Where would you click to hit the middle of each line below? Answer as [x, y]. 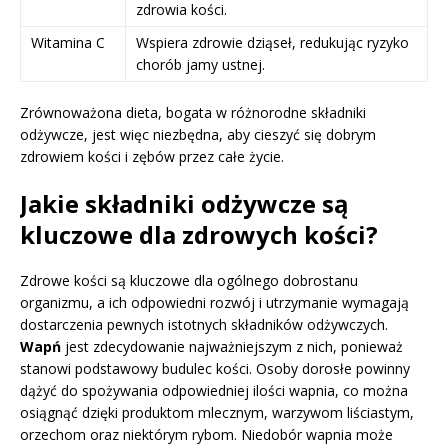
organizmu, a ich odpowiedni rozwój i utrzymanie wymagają [214, 302]
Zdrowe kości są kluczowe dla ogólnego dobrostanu [189, 280]
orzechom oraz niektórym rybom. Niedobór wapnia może [206, 434]
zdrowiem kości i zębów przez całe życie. [152, 156]
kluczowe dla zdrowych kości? [199, 234]
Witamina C [68, 42]
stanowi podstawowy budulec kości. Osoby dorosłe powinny [215, 368]
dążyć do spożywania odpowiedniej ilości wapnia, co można [214, 390]
